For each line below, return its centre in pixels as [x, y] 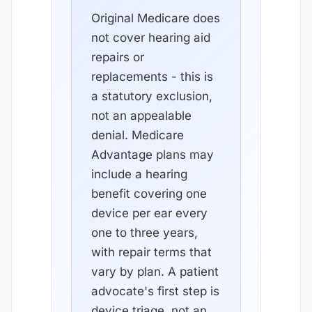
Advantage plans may [153, 154]
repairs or [118, 57]
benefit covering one [149, 193]
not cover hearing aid [151, 37]
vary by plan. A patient [155, 271]
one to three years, [145, 232]
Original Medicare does [156, 18]
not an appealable [141, 115]
